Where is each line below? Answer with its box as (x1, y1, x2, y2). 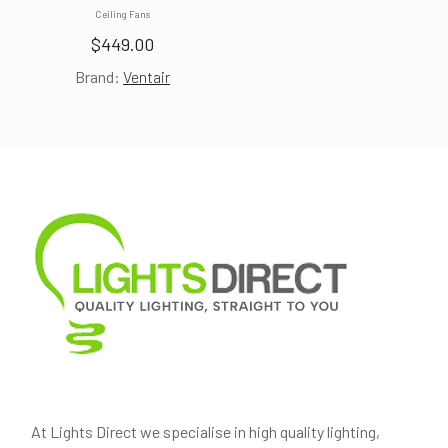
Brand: (75, 67, 124, 87)
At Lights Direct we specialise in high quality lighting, (31, 422, 381, 442)
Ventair (123, 67, 171, 87)
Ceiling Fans (95, 8, 151, 21)
